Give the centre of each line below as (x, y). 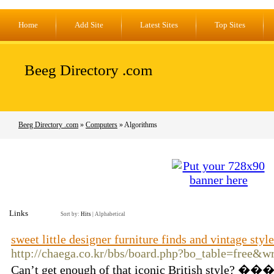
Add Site (89, 25)
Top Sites (230, 25)
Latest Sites (159, 25)
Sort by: (71, 214)
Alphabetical (110, 214)
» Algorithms (137, 125)
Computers (102, 125)
